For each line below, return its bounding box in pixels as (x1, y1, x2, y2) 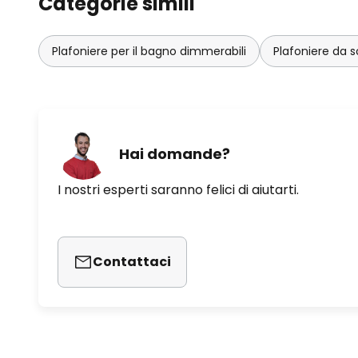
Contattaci (93, 253, 171, 271)
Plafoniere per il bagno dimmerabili (52, 43, 246, 59)
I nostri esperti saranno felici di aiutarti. (58, 181, 299, 199)
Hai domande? (119, 143, 230, 164)
